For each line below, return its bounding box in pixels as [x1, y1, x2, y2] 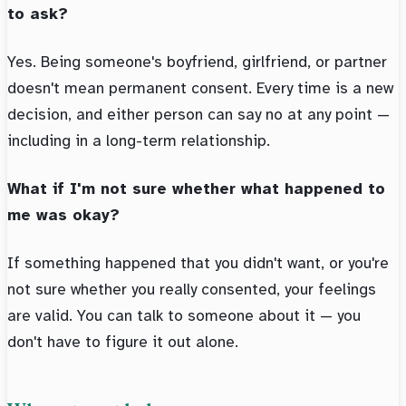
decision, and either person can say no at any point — [7, 104, 390, 125]
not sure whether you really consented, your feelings [7, 279, 376, 300]
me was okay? [7, 205, 120, 226]
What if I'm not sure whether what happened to [7, 179, 385, 199]
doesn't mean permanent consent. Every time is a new [7, 78, 393, 99]
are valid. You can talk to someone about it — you [7, 305, 361, 326]
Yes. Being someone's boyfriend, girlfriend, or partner [7, 52, 387, 72]
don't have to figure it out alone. [7, 332, 238, 353]
